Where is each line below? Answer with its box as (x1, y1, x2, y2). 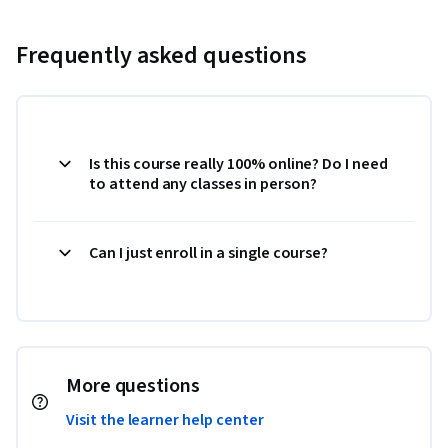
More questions (66, 371, 200, 400)
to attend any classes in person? (89, 172, 317, 195)
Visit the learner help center (66, 408, 264, 431)
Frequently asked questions (16, 37, 307, 73)
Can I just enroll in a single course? (89, 241, 329, 264)
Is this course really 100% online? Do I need (89, 152, 388, 175)
